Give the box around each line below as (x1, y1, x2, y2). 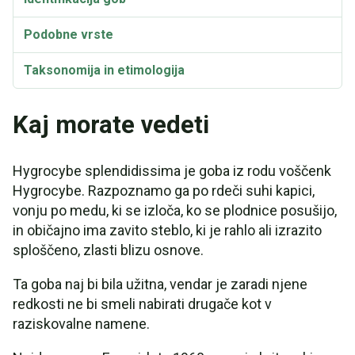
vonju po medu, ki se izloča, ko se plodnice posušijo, (13, 202, 337, 219)
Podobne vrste (24, 27, 113, 42)
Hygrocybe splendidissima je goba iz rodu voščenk (13, 162, 331, 179)
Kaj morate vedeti (13, 110, 209, 139)
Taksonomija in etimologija (24, 63, 185, 78)
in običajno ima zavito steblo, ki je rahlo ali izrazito (13, 222, 322, 239)
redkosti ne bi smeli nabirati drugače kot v (13, 296, 272, 312)
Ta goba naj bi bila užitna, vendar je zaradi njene (13, 276, 307, 292)
